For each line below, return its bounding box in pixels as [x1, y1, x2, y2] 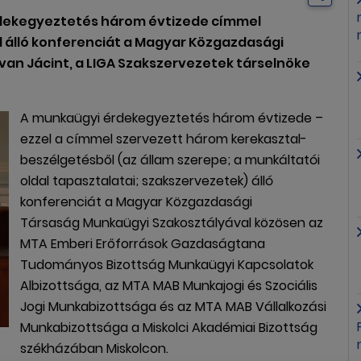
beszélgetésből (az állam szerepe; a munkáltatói [20, 151, 321, 169]
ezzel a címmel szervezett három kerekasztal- [20, 130, 308, 148]
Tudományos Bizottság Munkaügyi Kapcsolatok [20, 255, 314, 274]
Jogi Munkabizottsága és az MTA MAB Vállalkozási [20, 297, 327, 316]
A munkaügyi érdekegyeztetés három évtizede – [20, 109, 324, 127]
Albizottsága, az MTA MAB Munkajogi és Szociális [20, 276, 318, 295]
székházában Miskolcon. [20, 339, 169, 358]
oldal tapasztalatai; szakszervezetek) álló [20, 172, 274, 190]
